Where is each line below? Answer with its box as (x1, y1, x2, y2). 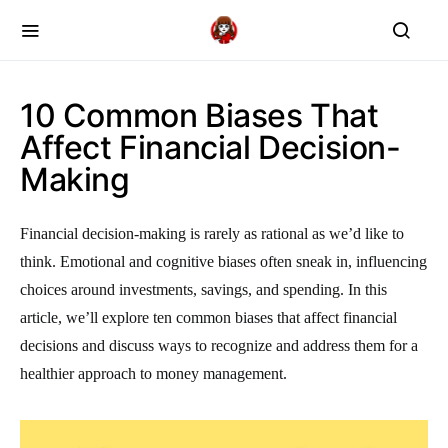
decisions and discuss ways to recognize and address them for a (20, 337, 418, 354)
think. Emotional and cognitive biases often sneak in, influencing (20, 253, 427, 270)
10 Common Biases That (20, 96, 379, 135)
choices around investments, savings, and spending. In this (20, 281, 387, 298)
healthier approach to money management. (20, 365, 287, 382)
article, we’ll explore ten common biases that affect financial (20, 309, 397, 326)
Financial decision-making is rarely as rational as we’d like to (20, 225, 404, 242)
